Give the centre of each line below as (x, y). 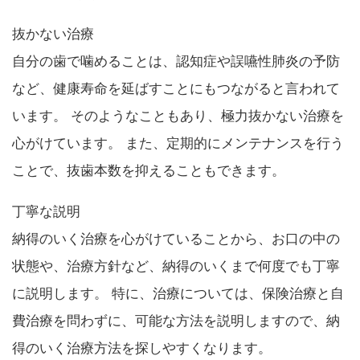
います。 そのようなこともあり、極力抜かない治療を (178, 116)
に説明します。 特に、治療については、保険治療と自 (178, 293)
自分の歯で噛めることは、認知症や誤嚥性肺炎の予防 (176, 61)
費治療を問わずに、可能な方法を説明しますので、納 (176, 321)
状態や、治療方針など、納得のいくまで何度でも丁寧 (176, 266)
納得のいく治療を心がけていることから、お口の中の (176, 239)
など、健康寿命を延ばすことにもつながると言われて (176, 88)
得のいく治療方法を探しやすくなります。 (142, 348)
